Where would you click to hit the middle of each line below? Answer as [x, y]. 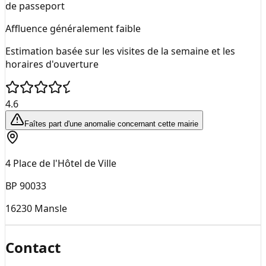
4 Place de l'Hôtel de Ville [61, 163]
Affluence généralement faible [73, 28]
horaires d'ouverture [52, 64]
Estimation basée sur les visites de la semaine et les [120, 51]
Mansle [51, 208]
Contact [33, 247]
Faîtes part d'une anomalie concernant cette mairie [111, 123]
